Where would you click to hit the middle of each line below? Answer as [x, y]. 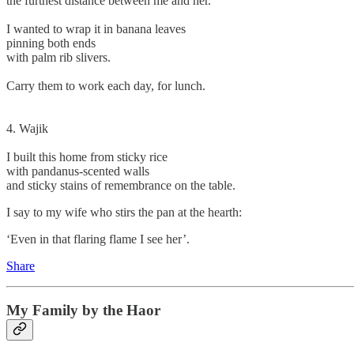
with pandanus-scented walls [78, 171]
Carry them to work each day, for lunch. [106, 85]
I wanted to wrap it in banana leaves [96, 28]
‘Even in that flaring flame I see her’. [98, 239]
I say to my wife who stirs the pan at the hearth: [124, 212]
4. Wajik [27, 128]
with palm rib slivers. [58, 57]
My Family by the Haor [85, 311]
